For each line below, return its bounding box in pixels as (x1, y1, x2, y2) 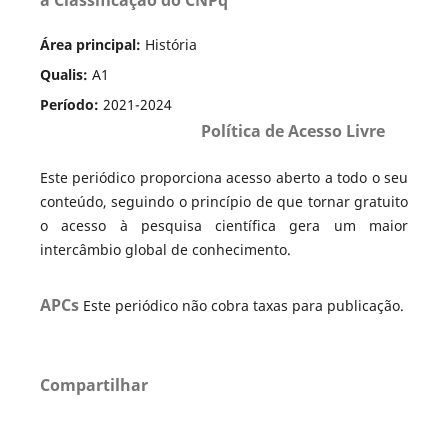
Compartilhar (39, 373, 148, 396)
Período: (39, 94, 103, 114)
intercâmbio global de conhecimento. (39, 239, 291, 259)
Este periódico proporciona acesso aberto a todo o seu (39, 167, 409, 187)
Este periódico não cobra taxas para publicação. (82, 295, 404, 315)
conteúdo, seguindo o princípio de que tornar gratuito (39, 191, 409, 211)
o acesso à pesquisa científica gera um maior (39, 215, 409, 235)
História (144, 34, 197, 54)
